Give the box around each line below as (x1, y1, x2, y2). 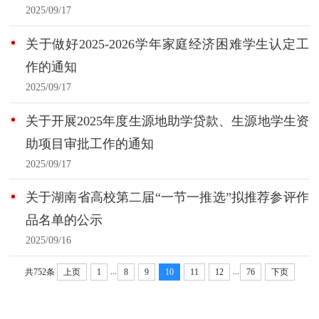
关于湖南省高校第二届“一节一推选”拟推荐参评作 (25, 190, 309, 205)
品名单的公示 (25, 213, 103, 228)
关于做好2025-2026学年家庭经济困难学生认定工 (25, 36, 309, 51)
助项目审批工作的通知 (25, 136, 154, 151)
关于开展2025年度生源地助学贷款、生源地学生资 (25, 113, 309, 128)
